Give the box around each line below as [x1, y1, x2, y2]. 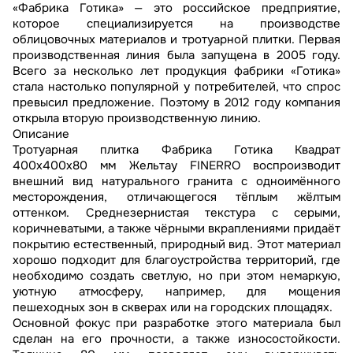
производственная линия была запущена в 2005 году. [13, 47, 340, 64]
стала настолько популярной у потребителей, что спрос [13, 79, 340, 95]
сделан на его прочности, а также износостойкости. [13, 331, 340, 347]
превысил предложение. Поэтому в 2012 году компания [13, 95, 340, 111]
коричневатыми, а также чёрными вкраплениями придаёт [13, 221, 340, 237]
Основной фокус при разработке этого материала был [13, 315, 340, 332]
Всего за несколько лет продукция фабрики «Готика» [13, 63, 340, 80]
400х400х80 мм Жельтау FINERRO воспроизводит [13, 158, 340, 174]
